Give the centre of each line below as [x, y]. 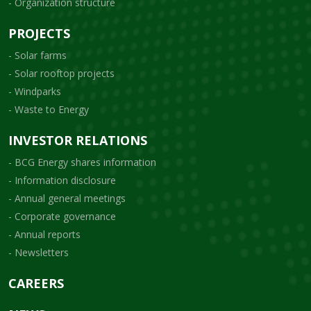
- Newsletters [39, 252]
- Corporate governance [62, 216]
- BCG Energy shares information [82, 162]
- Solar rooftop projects [61, 73]
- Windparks [35, 91]
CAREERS [36, 283]
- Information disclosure [62, 180]
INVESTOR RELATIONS [78, 140]
